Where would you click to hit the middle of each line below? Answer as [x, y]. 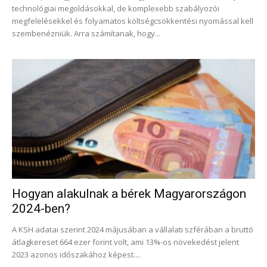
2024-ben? [41, 209]
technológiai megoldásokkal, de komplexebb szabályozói [116, 8]
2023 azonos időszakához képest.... [76, 255]
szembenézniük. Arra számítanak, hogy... [86, 33]
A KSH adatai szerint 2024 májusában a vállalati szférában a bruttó [133, 230]
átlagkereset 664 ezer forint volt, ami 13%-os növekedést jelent [125, 242]
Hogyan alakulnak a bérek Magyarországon [129, 194]
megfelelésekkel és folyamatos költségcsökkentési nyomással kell [133, 21]
